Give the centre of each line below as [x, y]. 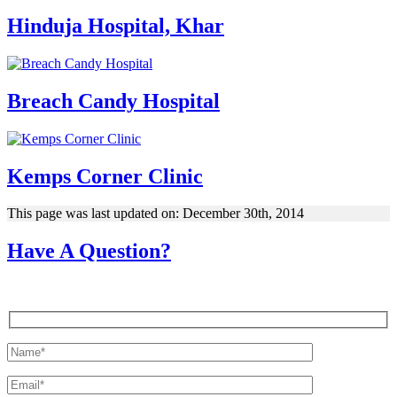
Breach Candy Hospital [113, 101]
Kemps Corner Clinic [105, 176]
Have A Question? [89, 251]
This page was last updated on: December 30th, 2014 [156, 214]
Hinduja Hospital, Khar [116, 25]
